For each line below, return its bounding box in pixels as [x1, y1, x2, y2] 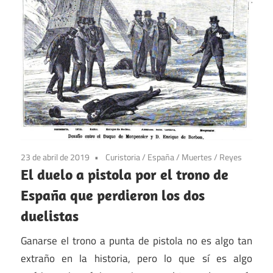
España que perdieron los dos [21, 186, 205, 205]
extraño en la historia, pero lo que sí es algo [21, 250, 252, 266]
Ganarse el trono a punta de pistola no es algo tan [21, 232, 252, 249]
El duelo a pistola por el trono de [21, 165, 229, 184]
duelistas [21, 207, 79, 225]
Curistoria [105, 151, 140, 164]
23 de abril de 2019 [21, 151, 90, 164]
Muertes [182, 151, 212, 164]
